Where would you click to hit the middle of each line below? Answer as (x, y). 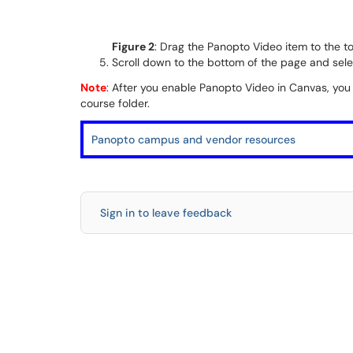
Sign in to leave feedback (166, 213)
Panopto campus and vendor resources (193, 139)
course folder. (115, 103)
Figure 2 (133, 46)
